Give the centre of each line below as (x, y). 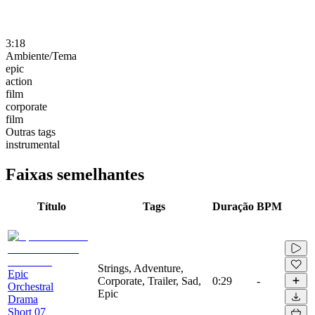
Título (51, 206)
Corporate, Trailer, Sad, (149, 281)
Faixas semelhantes (75, 174)
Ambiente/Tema (41, 56)
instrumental (33, 144)
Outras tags (31, 131)
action (19, 81)
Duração (233, 206)
